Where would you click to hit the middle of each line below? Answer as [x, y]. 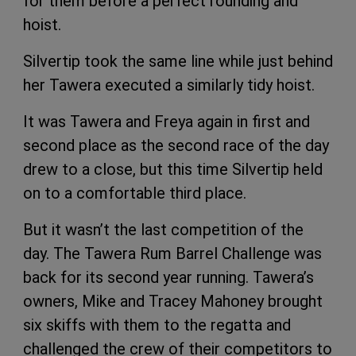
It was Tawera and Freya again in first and [166, 121]
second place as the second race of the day [176, 145]
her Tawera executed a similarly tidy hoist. [169, 85]
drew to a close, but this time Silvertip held [173, 169]
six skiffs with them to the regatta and [157, 325]
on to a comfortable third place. [135, 193]
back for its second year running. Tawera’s [168, 277]
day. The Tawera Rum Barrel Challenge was [172, 253]
